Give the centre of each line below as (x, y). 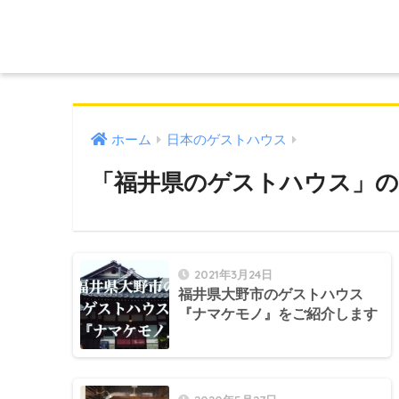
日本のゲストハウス (227, 139)
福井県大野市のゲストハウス (271, 295)
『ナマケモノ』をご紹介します (278, 314)
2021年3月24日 (233, 275)
